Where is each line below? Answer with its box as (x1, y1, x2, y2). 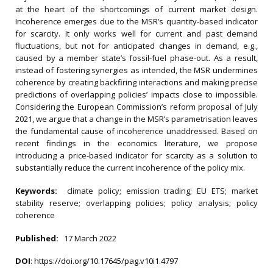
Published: (15, 233, 62, 244)
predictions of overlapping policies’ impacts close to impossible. (15, 89, 258, 100)
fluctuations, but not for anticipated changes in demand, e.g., (15, 40, 258, 51)
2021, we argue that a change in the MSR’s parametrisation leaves (15, 113, 258, 124)
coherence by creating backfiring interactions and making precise (15, 77, 258, 88)
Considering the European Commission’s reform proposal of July (15, 101, 258, 112)
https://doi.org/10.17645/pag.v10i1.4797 (34, 255, 178, 266)
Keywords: (15, 185, 67, 196)
